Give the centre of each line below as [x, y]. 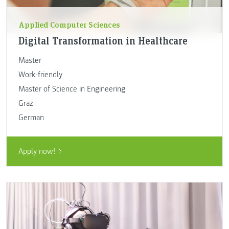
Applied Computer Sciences [69, 24]
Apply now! [37, 151]
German [31, 118]
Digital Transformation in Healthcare [103, 41]
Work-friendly [40, 75]
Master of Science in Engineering [72, 89]
